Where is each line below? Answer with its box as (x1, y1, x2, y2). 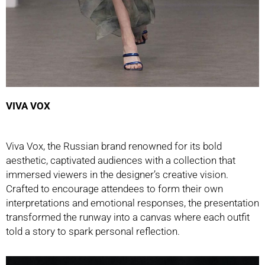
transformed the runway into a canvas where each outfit (6, 211, 250, 224)
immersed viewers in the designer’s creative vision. (6, 169, 228, 181)
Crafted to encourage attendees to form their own (6, 183, 223, 195)
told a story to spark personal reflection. (6, 225, 187, 238)
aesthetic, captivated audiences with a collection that (6, 154, 235, 167)
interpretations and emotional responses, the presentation (6, 197, 259, 209)
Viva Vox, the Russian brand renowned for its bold (6, 140, 222, 153)
